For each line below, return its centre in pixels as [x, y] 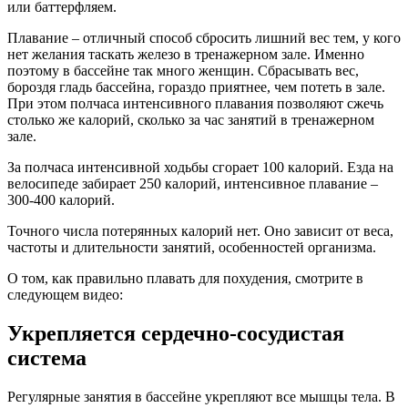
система [47, 357]
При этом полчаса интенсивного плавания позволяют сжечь [195, 103]
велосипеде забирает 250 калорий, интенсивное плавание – [193, 183]
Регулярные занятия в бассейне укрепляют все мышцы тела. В [201, 396]
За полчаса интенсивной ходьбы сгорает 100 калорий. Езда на [200, 167]
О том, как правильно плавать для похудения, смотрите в [185, 278]
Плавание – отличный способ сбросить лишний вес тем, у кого [204, 37]
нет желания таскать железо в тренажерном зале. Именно [186, 54]
